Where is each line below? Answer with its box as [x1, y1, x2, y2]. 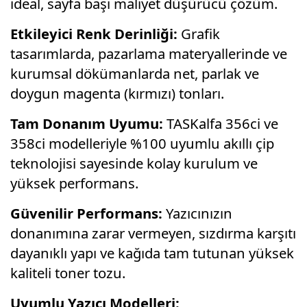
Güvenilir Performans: [10, 203, 162, 223]
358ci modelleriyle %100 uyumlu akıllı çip [10, 133, 274, 153]
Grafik [177, 23, 220, 43]
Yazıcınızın [162, 203, 232, 223]
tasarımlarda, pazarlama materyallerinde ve [10, 43, 287, 63]
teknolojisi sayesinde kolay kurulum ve [10, 153, 258, 173]
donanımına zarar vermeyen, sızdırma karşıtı [10, 223, 296, 243]
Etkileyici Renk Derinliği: [10, 23, 177, 43]
